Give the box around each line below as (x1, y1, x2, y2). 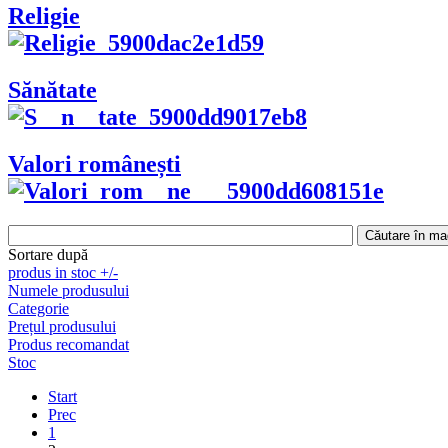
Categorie (8, 300, 69, 318)
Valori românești (8, 151, 181, 178)
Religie (8, 3, 80, 30)
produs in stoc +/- (8, 264, 118, 282)
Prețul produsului (8, 318, 116, 336)
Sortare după (8, 246, 88, 264)
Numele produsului (8, 282, 129, 300)
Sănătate (8, 77, 97, 104)
